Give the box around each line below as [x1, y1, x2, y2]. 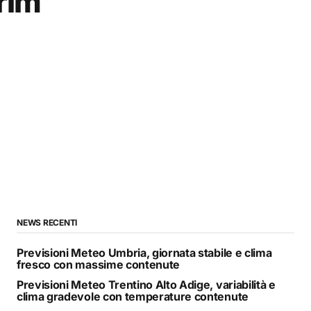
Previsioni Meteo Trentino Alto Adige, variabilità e [17, 277, 276, 292]
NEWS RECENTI [17, 217, 78, 228]
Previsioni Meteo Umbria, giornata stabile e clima [17, 245, 272, 260]
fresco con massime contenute [17, 257, 180, 271]
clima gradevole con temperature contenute [17, 289, 249, 303]
